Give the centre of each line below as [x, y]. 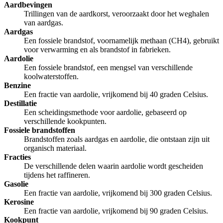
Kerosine [19, 202]
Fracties [17, 157]
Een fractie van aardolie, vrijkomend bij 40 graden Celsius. [116, 95]
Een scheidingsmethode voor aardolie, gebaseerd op [105, 112]
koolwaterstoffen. [51, 77]
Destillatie [20, 104]
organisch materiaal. [55, 148]
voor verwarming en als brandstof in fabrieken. [97, 50]
